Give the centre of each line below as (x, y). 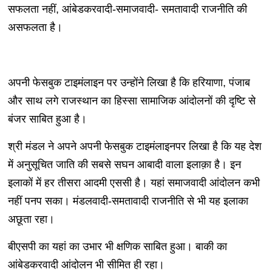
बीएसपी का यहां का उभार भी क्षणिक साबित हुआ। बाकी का (117, 247)
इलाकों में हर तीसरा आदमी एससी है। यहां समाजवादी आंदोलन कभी (134, 183)
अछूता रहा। (31, 219)
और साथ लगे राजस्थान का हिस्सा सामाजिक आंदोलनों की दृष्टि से (131, 101)
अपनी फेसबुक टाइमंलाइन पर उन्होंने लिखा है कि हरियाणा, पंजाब (129, 83)
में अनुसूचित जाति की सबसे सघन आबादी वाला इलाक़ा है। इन (124, 165)
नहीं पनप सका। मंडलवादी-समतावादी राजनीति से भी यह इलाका (128, 201)
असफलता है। (35, 28)
